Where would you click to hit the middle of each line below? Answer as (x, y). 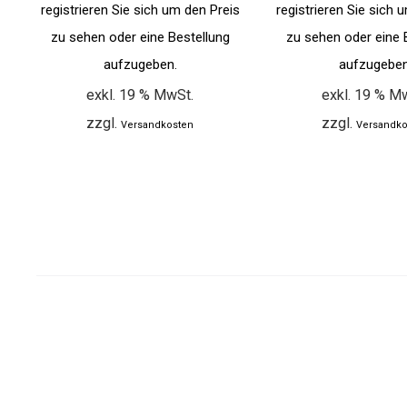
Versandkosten (158, 125)
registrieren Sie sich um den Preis (140, 10)
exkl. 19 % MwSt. (140, 95)
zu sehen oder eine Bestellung (140, 38)
